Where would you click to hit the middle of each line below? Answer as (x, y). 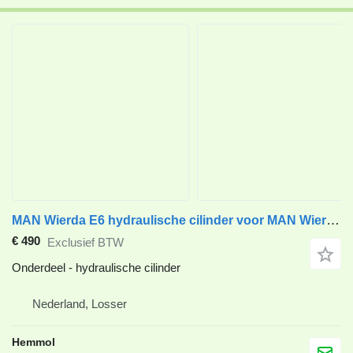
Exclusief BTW (85, 242)
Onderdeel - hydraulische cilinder (96, 268)
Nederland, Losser (80, 304)
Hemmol (33, 342)
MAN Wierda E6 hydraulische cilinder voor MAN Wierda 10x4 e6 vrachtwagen (333, 220)
